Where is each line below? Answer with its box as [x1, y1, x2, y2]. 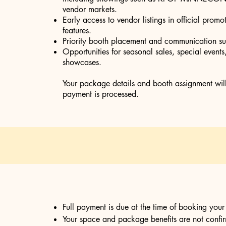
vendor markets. [63, 4, 117, 15]
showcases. [63, 57, 101, 68]
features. [63, 25, 91, 36]
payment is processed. [63, 89, 139, 99]
